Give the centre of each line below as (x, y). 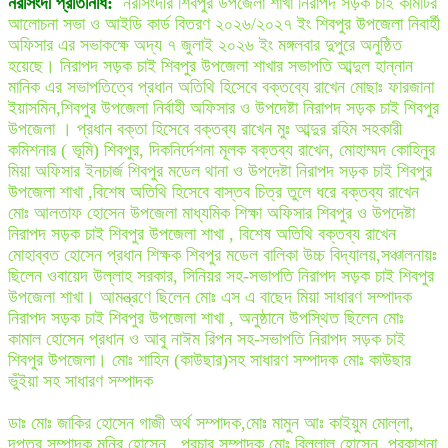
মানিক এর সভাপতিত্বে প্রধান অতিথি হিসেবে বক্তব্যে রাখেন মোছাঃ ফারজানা (221, 87)
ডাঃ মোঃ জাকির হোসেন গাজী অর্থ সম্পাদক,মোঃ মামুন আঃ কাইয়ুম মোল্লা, (211, 423)
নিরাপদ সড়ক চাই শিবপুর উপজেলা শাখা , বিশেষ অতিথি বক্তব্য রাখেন (202, 234)
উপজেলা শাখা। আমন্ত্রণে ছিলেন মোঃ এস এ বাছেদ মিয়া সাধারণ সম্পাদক (210, 297)
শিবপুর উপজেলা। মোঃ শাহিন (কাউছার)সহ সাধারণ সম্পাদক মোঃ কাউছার (209, 360)
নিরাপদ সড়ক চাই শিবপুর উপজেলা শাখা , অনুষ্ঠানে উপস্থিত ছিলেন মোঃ (206, 318)
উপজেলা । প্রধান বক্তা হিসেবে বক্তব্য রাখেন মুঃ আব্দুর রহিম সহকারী (205, 129)
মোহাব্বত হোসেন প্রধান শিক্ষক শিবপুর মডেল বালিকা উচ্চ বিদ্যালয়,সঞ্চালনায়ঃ (222, 255)
